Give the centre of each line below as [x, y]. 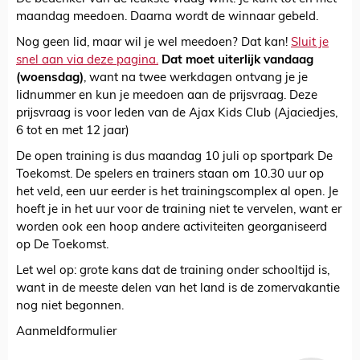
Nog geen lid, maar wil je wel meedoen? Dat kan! [153, 43]
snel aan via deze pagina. [87, 61]
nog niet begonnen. [70, 307]
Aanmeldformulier [66, 333]
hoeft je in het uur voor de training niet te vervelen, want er [179, 211]
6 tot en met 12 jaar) [73, 132]
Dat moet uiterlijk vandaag [237, 61]
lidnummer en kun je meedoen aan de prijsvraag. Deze [167, 96]
